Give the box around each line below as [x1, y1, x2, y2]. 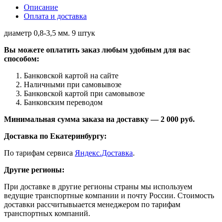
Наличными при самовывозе [24, 80, 121, 89]
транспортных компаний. [4, 209, 90, 218]
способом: [4, 54, 39, 63]
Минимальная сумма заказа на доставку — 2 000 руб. [4, 114, 195, 123]
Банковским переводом [24, 98, 103, 107]
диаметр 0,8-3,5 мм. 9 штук [4, 28, 95, 37]
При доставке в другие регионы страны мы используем [4, 182, 192, 191]
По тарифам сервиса [4, 148, 75, 157]
